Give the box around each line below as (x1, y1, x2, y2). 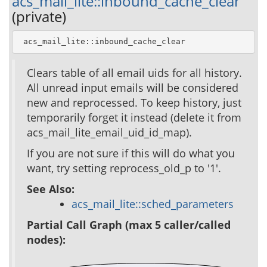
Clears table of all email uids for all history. (27, 65, 242, 80)
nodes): (27, 232, 66, 247)
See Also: (27, 181, 74, 196)
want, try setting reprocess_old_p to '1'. (27, 160, 221, 175)
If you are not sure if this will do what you (27, 145, 235, 160)
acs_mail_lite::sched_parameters (72, 196, 234, 211)
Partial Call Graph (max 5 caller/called (27, 217, 231, 232)
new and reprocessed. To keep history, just (27, 95, 241, 110)
